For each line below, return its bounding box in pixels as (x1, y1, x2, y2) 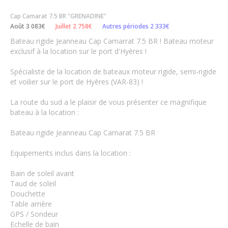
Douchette (10, 188, 45, 198)
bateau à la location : (10, 107, 79, 117)
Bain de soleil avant (10, 168, 74, 178)
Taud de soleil (10, 178, 56, 188)
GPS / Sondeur (10, 209, 58, 219)
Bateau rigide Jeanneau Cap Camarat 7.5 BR (10, 127, 155, 137)
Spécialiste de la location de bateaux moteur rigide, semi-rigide (10, 66, 216, 76)
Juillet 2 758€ (55, 21, 92, 31)
